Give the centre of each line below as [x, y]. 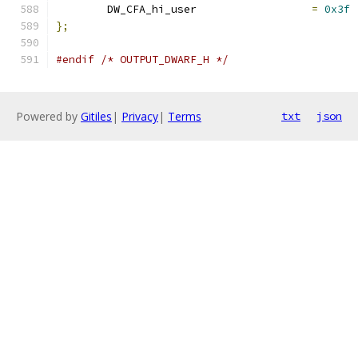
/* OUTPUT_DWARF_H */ [165, 60]
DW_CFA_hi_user [254, 9]
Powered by [48, 116]
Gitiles [96, 116]
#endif [75, 60]
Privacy [140, 116]
